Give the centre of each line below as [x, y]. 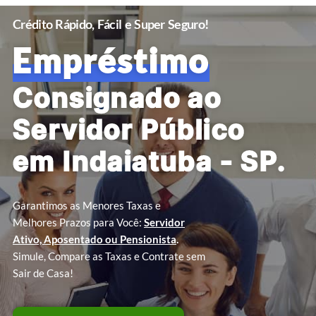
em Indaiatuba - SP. [150, 161]
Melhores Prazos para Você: [78, 222]
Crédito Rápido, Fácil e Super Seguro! [111, 24]
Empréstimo [111, 60]
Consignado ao [117, 97]
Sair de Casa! [43, 273]
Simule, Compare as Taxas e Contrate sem [109, 256]
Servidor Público [129, 129]
